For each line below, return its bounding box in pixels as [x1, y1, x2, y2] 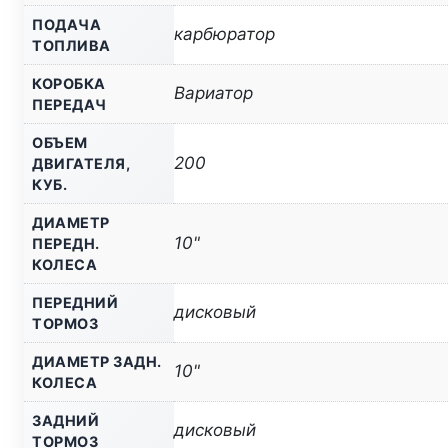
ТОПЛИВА [32, 37, 111, 55]
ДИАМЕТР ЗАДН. [32, 353, 162, 371]
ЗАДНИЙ [32, 412, 99, 430]
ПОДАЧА [32, 16, 101, 34]
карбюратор [174, 24, 275, 45]
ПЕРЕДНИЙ [32, 294, 118, 312]
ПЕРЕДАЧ [32, 96, 107, 114]
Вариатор [174, 83, 253, 104]
